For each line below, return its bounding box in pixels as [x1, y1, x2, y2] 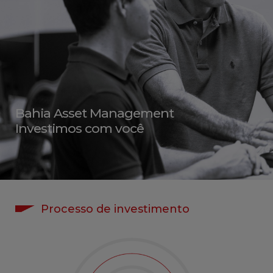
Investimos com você [15, 121, 144, 136]
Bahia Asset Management [15, 105, 174, 121]
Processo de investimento [41, 202, 190, 216]
